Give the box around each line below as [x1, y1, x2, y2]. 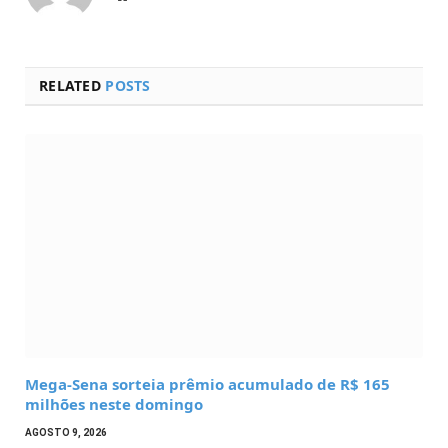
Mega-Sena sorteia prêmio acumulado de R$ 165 [25, 373, 390, 394]
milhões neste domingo [25, 393, 203, 414]
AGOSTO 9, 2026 [25, 426, 107, 438]
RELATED [39, 76, 106, 96]
